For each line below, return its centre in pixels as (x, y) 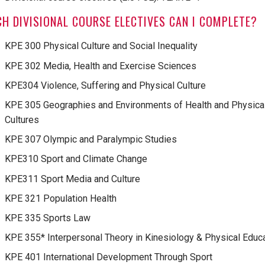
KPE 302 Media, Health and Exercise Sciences (100, 66)
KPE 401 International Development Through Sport (108, 257)
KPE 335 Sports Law (47, 218)
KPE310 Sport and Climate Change (76, 159)
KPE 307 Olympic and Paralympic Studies (91, 140)
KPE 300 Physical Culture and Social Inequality (101, 46)
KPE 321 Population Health (60, 198)
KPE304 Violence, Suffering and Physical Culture (105, 85)
